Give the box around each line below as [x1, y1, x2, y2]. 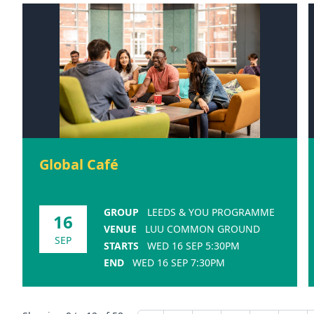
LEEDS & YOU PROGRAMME [147, 205, 275, 219]
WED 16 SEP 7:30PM [132, 255, 225, 269]
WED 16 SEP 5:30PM [147, 238, 240, 252]
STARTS [104, 238, 139, 252]
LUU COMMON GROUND [145, 221, 260, 235]
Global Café [39, 154, 118, 174]
